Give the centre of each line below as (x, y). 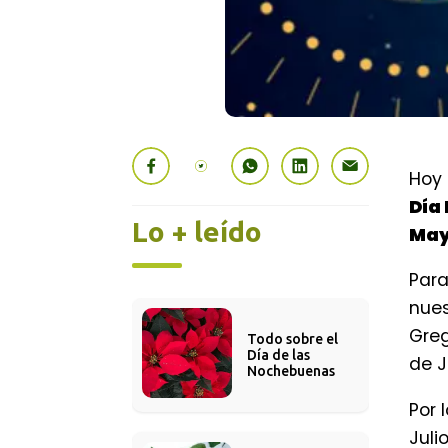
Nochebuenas (291, 371)
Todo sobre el (294, 339)
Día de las (280, 355)
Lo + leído (197, 231)
